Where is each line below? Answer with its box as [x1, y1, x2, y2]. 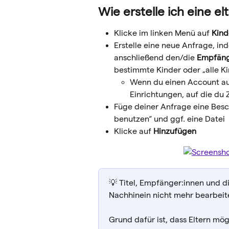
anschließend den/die [114, 53, 195, 62]
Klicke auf [114, 127, 151, 136]
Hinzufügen [151, 127, 196, 136]
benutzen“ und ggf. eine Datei [114, 114, 225, 124]
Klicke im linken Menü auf [114, 28, 212, 37]
